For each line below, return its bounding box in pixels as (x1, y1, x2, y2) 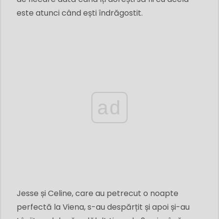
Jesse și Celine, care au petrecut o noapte (17, 188, 178, 199)
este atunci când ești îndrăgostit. (17, 7, 143, 19)
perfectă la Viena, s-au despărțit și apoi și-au (17, 201, 190, 213)
